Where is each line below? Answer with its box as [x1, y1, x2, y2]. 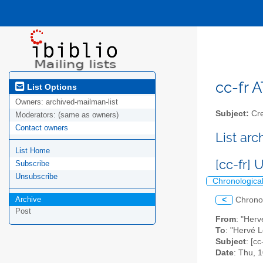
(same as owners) [58, 110, 119, 120]
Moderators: [15, 110, 58, 120]
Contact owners [15, 123, 68, 133]
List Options [25, 82, 77, 92]
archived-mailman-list [46, 97, 118, 107]
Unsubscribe [15, 172, 58, 181]
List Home [15, 146, 50, 156]
